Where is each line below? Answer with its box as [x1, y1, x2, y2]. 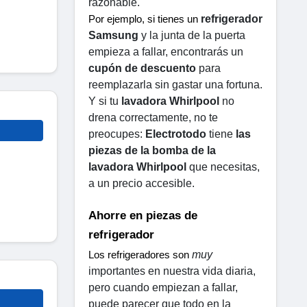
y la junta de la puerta [138, 29, 245, 41]
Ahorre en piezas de [88, 208, 197, 223]
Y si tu [88, 95, 121, 107]
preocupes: [88, 127, 145, 140]
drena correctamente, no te [88, 111, 218, 123]
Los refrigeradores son [88, 249, 192, 260]
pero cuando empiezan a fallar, [88, 281, 238, 293]
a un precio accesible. [88, 177, 195, 189]
